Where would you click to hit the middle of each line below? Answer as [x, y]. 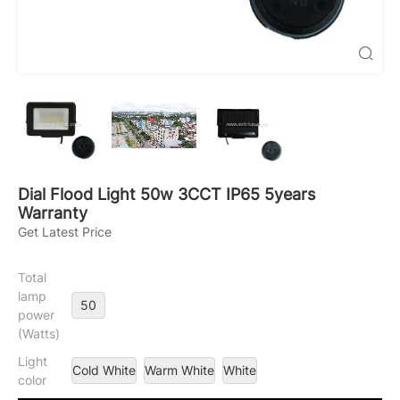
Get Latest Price [65, 231]
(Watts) [39, 333]
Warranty [53, 212]
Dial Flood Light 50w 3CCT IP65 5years [167, 194]
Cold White [104, 370]
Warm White [179, 370]
